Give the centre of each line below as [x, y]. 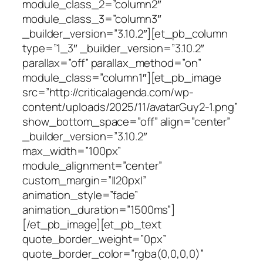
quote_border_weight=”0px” [94, 239]
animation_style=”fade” [80, 195]
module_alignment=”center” [92, 165]
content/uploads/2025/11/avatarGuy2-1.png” [130, 107]
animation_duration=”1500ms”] [99, 209]
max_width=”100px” [72, 151]
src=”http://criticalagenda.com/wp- [108, 92]
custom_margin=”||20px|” [84, 180]
